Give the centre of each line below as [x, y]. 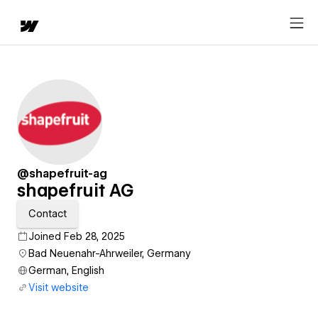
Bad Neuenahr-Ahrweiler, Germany [110, 253]
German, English [66, 270]
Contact [48, 214]
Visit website [59, 287]
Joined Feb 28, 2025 [77, 236]
